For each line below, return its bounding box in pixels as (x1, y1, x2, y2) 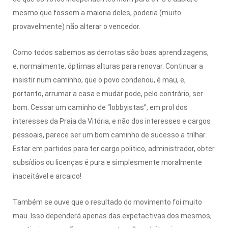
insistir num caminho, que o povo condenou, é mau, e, (13, 75, 186, 84)
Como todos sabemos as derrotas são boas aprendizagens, (13, 48, 209, 56)
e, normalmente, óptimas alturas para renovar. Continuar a (13, 62, 203, 70)
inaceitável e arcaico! (13, 172, 81, 180)
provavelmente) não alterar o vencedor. (13, 22, 140, 31)
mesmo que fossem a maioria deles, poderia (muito (13, 8, 181, 17)
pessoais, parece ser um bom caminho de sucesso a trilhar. (13, 130, 207, 139)
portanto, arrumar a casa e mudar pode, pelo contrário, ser (13, 89, 203, 98)
